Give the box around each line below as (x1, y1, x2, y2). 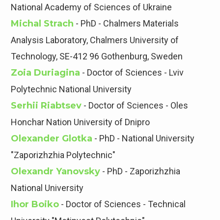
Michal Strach (11, 18, 74, 29)
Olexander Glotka (11, 133, 93, 144)
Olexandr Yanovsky (11, 166, 101, 177)
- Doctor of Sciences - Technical (59, 199, 186, 210)
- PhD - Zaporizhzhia (100, 166, 181, 177)
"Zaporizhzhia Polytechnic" (11, 150, 116, 161)
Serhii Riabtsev (11, 100, 82, 111)
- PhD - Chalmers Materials (74, 18, 179, 29)
